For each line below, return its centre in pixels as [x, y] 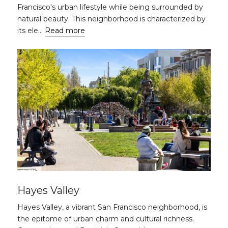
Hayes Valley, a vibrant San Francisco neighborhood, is [112, 207]
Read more [65, 31]
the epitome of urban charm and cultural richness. [106, 219]
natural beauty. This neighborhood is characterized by [111, 19]
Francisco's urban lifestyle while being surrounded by [110, 7]
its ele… [31, 31]
